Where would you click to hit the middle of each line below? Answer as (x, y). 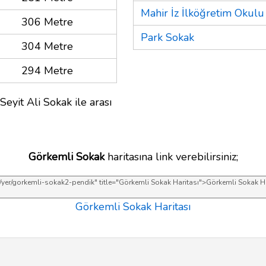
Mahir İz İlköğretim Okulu (202, 13)
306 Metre (47, 22)
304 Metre (47, 46)
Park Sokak (167, 37)
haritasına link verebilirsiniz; (171, 156)
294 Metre (47, 70)
